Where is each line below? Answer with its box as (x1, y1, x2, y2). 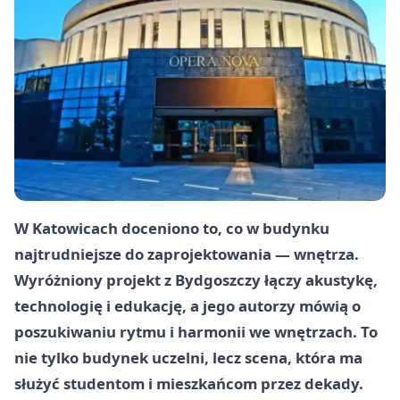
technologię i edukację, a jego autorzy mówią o (14, 295, 361, 316)
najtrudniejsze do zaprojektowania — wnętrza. (14, 243, 359, 264)
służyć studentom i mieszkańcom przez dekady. (14, 372, 363, 394)
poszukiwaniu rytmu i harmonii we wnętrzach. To (14, 321, 378, 342)
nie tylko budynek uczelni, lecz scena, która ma (14, 346, 362, 368)
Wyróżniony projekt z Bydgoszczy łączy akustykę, (14, 269, 378, 290)
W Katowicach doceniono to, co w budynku (14, 217, 329, 238)
